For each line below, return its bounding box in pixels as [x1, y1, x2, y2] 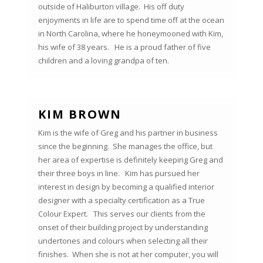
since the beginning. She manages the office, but [38, 141, 213, 152]
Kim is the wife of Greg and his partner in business [38, 127, 218, 139]
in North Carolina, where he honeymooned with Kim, [38, 28, 223, 39]
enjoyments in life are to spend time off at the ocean [38, 15, 224, 26]
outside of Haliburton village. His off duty [38, 1, 184, 12]
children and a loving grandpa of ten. [38, 55, 169, 66]
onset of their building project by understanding [38, 222, 208, 233]
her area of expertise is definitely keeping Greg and [38, 154, 223, 166]
